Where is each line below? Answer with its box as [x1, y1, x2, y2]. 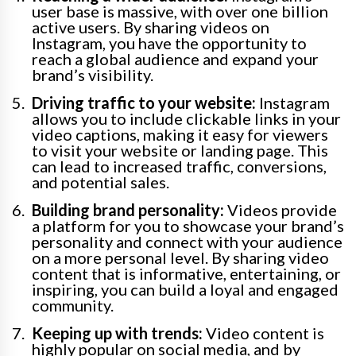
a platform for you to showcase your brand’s [32, 216, 344, 236]
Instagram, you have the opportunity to [32, 33, 307, 53]
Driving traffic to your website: [32, 93, 256, 113]
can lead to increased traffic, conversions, [32, 157, 327, 176]
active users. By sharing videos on [32, 17, 269, 37]
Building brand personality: [32, 200, 224, 220]
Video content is [203, 323, 324, 343]
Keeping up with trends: [32, 323, 203, 343]
